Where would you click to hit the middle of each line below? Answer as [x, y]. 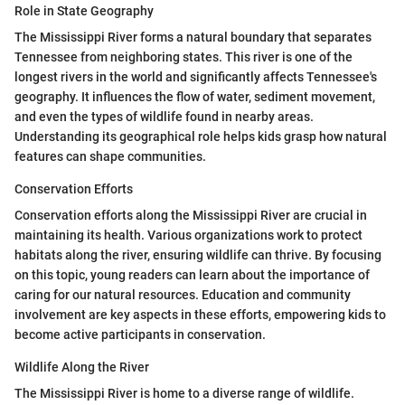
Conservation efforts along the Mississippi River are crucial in [191, 216]
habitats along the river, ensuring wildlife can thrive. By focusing [198, 255]
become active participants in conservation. [140, 335]
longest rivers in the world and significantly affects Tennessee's [196, 77]
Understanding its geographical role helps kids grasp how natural [201, 137]
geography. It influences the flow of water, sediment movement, [195, 97]
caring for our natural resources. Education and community [183, 295]
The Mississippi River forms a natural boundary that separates [193, 38]
